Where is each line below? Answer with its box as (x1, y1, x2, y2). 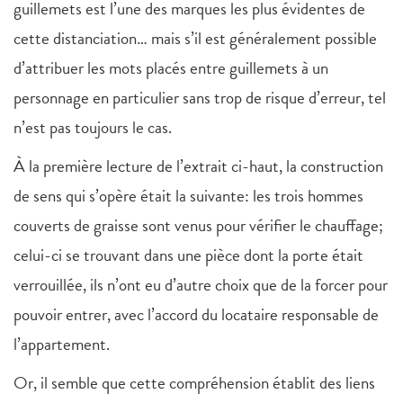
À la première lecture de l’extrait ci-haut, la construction (13, 153, 383, 180)
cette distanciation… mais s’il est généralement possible (13, 25, 377, 52)
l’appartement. (13, 331, 110, 358)
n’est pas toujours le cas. (13, 114, 172, 141)
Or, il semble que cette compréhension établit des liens (13, 370, 375, 397)
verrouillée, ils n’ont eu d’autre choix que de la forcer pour (13, 272, 388, 299)
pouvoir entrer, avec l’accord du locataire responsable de (13, 301, 379, 328)
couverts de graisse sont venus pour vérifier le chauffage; (13, 212, 383, 239)
